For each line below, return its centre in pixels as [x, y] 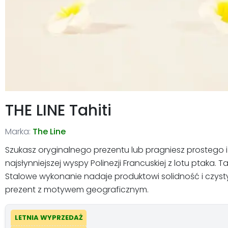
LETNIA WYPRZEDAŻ [49, 218]
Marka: [18, 131]
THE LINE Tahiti [58, 110]
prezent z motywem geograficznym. [77, 189]
